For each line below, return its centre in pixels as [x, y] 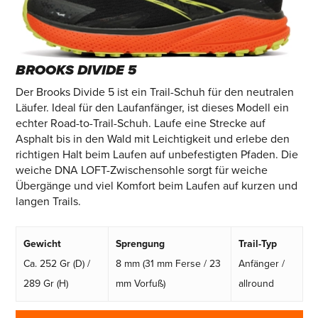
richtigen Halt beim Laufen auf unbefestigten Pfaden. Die [157, 155]
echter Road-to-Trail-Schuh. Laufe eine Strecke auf [140, 124]
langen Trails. [48, 202]
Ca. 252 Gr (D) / [56, 264]
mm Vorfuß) [140, 284]
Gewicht [42, 244]
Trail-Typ [257, 244]
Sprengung [140, 244]
